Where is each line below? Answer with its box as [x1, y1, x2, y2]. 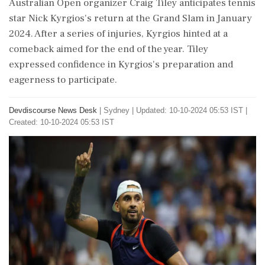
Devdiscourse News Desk [9, 106, 97, 115]
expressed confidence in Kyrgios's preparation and [9, 58, 233, 71]
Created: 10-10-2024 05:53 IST [9, 118, 114, 127]
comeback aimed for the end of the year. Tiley [9, 43, 208, 56]
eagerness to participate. [9, 73, 117, 86]
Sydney [104, 106, 130, 115]
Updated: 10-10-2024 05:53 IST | [136, 106, 247, 115]
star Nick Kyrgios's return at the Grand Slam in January [9, 12, 252, 25]
